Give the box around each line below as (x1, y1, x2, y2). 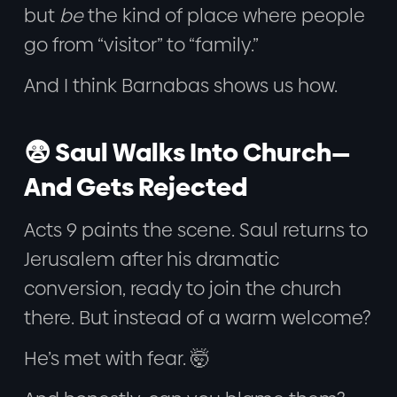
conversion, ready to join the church (23, 275, 341, 301)
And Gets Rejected (23, 169, 247, 206)
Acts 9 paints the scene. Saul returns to (23, 216, 368, 243)
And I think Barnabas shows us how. (23, 73, 338, 99)
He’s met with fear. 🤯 (23, 345, 210, 371)
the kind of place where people (82, 3, 365, 29)
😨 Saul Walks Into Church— (23, 135, 351, 171)
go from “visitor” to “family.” (23, 32, 259, 58)
